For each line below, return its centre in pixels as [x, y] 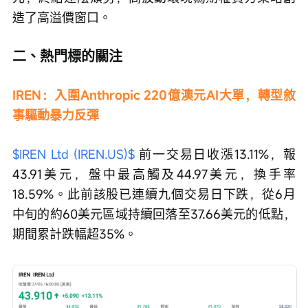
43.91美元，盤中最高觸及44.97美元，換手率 [154, 174]
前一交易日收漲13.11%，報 [215, 154]
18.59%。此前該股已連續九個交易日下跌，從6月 [154, 194]
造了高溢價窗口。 [62, 17]
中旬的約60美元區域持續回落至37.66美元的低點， [154, 214]
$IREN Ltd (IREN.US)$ [74, 154]
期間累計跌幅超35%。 [75, 234]
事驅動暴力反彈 [56, 115]
